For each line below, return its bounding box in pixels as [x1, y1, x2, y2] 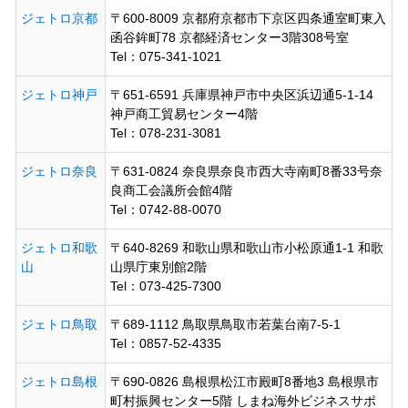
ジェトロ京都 [20, 10, 97, 25]
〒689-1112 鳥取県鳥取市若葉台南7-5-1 [109, 316, 341, 331]
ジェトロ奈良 [20, 163, 97, 178]
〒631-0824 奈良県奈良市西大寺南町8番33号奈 [109, 163, 382, 178]
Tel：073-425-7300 [109, 278, 221, 293]
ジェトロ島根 [20, 373, 97, 389]
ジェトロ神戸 [20, 87, 97, 102]
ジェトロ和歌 [20, 240, 97, 255]
